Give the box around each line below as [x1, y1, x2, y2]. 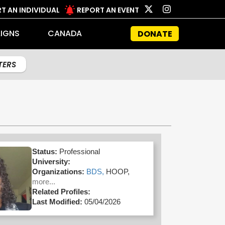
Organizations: [32, 167, 84, 176]
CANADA [47, 28, 82, 39]
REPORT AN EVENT [77, 5, 139, 15]
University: [32, 157, 70, 166]
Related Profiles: [32, 187, 90, 196]
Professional [59, 147, 100, 156]
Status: [32, 147, 59, 156]
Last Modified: [32, 197, 82, 206]
